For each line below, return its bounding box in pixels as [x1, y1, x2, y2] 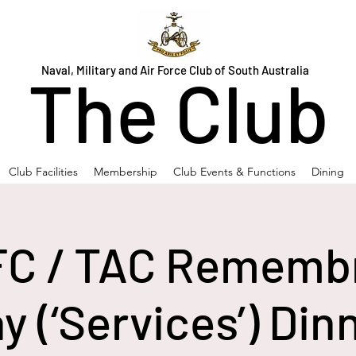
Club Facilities [8, 164, 78, 179]
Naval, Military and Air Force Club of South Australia [41, 63, 310, 77]
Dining [311, 164, 344, 179]
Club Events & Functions [172, 164, 296, 179]
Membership [93, 164, 157, 179]
